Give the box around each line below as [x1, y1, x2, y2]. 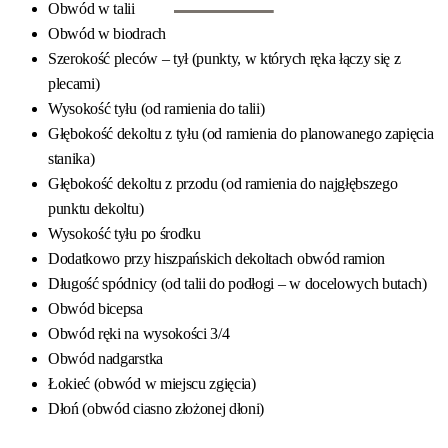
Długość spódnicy [48, 275, 157, 293]
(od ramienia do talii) [136, 100, 265, 118]
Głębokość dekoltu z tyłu [48, 125, 199, 143]
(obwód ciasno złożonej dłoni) [78, 400, 265, 418]
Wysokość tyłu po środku [48, 225, 201, 243]
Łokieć [48, 375, 91, 393]
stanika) [48, 150, 95, 168]
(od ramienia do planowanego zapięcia [198, 125, 434, 143]
